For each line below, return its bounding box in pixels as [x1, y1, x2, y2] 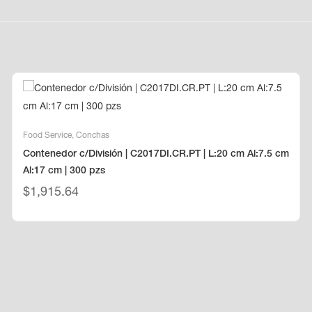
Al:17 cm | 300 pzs [22, 166, 105, 176]
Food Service [22, 132, 72, 140]
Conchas [75, 132, 109, 140]
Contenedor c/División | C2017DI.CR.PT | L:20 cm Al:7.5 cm [22, 150, 289, 159]
